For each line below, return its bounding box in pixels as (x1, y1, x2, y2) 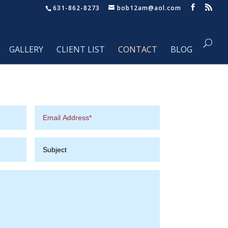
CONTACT (118, 44, 157, 55)
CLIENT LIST (56, 44, 105, 55)
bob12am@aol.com (117, 4, 181, 12)
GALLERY (9, 44, 43, 55)
